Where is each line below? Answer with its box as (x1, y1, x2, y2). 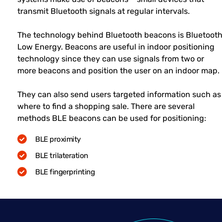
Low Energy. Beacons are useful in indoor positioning (17, 42, 215, 52)
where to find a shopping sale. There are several (17, 102, 195, 111)
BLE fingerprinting (35, 167, 95, 177)
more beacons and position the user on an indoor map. (17, 66, 220, 76)
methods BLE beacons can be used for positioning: (17, 113, 206, 123)
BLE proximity (35, 135, 81, 144)
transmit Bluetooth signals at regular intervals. (17, 6, 190, 16)
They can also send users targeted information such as (17, 90, 221, 100)
